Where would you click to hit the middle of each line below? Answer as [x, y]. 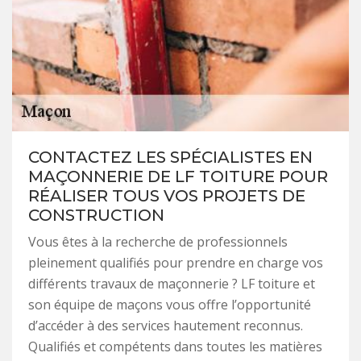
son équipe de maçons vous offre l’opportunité [170, 305]
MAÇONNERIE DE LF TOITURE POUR [178, 177]
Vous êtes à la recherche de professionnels [158, 242]
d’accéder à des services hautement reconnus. [166, 326]
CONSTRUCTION [96, 216]
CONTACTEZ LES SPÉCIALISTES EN [170, 158]
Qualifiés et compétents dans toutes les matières [175, 347]
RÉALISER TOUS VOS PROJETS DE [167, 196]
